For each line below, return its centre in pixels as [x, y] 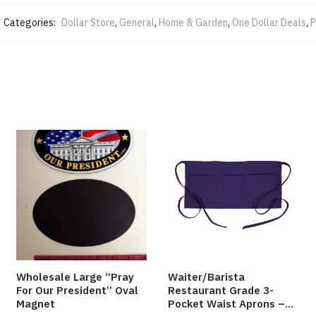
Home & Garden [193, 22]
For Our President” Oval [78, 290]
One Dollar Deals [269, 22]
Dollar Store [88, 22]
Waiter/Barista [207, 276]
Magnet [36, 303]
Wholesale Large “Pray [75, 276]
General [137, 22]
